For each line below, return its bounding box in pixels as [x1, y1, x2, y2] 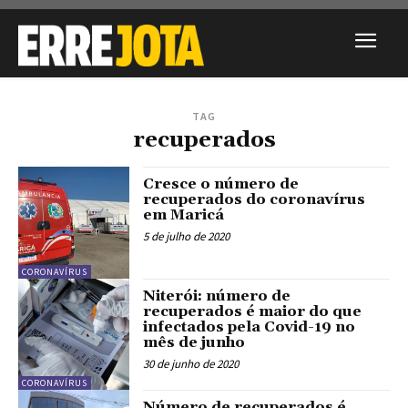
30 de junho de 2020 [143, 355, 240, 372]
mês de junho [143, 332, 246, 352]
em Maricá [143, 206, 225, 225]
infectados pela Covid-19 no [143, 317, 356, 336]
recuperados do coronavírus [143, 190, 366, 209]
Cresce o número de [143, 175, 300, 194]
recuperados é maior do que [143, 301, 362, 321]
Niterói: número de [143, 286, 291, 305]
